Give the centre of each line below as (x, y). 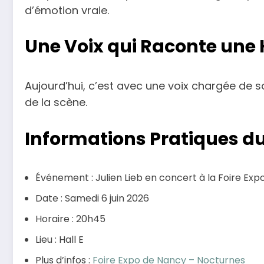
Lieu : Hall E (60, 239)
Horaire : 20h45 (70, 219)
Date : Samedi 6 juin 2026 (92, 198)
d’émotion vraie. (67, 10)
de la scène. (56, 103)
